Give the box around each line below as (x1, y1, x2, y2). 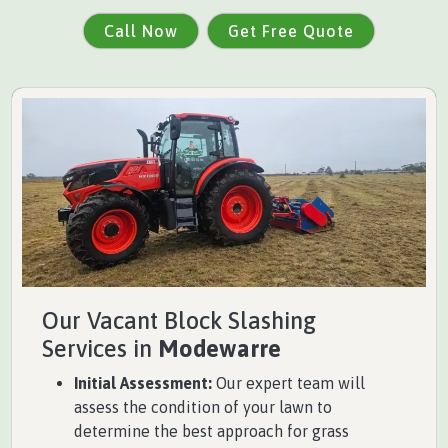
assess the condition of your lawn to (74, 397, 332, 416)
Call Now (104, 22, 178, 40)
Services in (42, 334, 158, 362)
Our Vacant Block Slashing (42, 306, 316, 334)
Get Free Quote (228, 22, 354, 40)
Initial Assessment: (74, 373, 212, 392)
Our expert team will (212, 373, 365, 392)
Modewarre (158, 334, 281, 362)
